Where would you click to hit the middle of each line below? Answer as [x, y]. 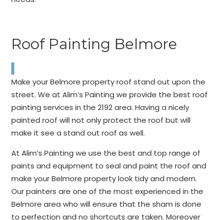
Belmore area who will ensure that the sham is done [106, 204]
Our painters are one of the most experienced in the [107, 191]
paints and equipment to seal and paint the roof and [109, 166]
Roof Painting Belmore [94, 44]
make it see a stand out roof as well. [79, 133]
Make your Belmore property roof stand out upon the [108, 82]
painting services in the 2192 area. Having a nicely [100, 107]
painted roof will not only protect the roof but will [101, 120]
